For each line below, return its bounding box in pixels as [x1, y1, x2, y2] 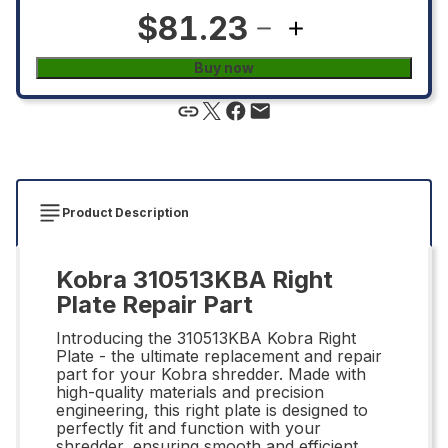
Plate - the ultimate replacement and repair [56, 345, 382, 366]
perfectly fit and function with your [56, 417, 321, 438]
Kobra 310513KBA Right [56, 264, 333, 294]
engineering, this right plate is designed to [56, 399, 368, 420]
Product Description [62, 204, 189, 220]
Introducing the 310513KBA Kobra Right [56, 327, 356, 348]
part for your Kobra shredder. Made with [56, 363, 366, 384]
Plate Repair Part [56, 289, 253, 319]
